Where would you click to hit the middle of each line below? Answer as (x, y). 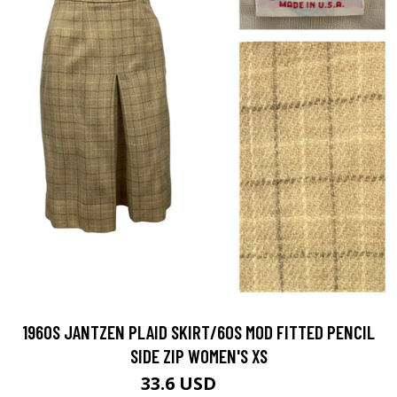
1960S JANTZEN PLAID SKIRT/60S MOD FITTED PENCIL (198, 332)
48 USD (238, 386)
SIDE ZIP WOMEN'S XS (198, 356)
